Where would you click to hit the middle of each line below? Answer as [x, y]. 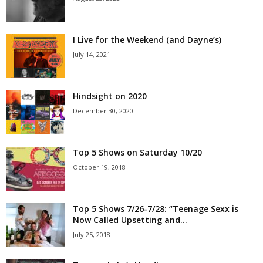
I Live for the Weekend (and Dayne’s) [147, 40]
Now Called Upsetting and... [130, 220]
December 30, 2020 [103, 111]
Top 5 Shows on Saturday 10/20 [137, 152]
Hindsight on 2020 [110, 96]
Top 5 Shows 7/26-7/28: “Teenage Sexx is [156, 209]
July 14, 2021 [92, 54]
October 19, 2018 [99, 167]
